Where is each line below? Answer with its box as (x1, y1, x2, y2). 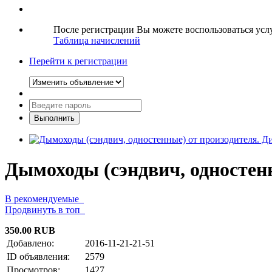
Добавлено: (7, 238, 54, 249)
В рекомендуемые (5, 194, 84, 205)
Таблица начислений (53, 35, 140, 46)
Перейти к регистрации (29, 56, 127, 67)
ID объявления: (7, 251, 70, 262)
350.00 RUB (5, 225, 55, 236)
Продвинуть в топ (5, 205, 85, 216)
